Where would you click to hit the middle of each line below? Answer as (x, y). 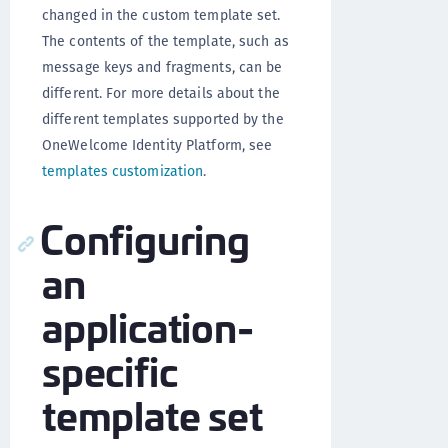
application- (148, 325)
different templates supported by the (163, 119)
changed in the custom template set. (161, 15)
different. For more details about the (161, 93)
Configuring (145, 237)
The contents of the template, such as (165, 41)
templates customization (123, 171)
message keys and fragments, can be (162, 67)
